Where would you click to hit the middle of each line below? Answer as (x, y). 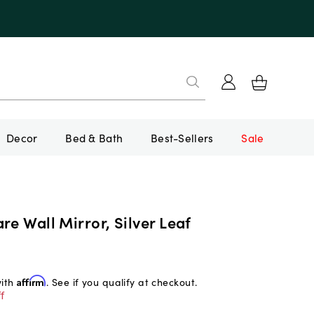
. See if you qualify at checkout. (122, 281)
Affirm (31, 280)
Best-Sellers (182, 137)
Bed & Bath (94, 137)
